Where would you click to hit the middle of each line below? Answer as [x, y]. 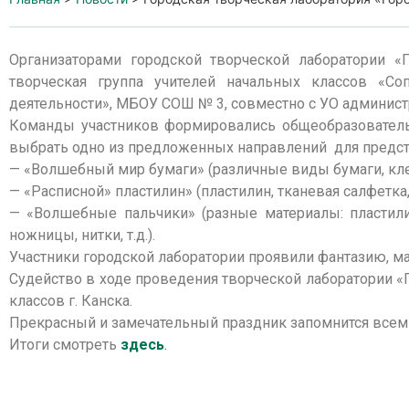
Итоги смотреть [65, 345]
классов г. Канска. [71, 301]
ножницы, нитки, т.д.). [82, 235]
